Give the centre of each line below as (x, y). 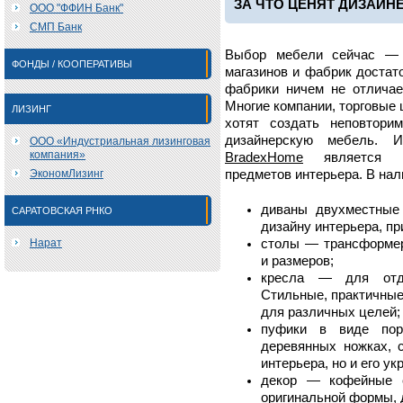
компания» (58, 155)
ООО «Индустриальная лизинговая (120, 141)
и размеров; (297, 261)
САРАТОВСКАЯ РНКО (62, 210)
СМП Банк (56, 27)
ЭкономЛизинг (67, 174)
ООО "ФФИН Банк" (76, 8)
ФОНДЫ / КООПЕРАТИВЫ (72, 64)
